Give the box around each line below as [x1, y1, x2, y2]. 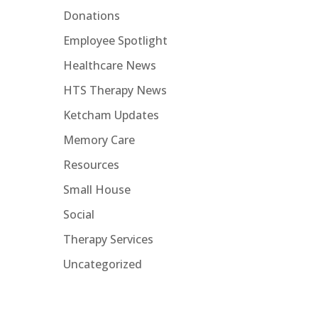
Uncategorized [63, 256, 143, 273]
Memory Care [63, 132, 136, 148]
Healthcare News [63, 57, 157, 74]
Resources [63, 157, 120, 173]
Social [63, 207, 95, 223]
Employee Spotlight [63, 33, 168, 49]
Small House [63, 182, 131, 198]
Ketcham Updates [63, 107, 160, 124]
